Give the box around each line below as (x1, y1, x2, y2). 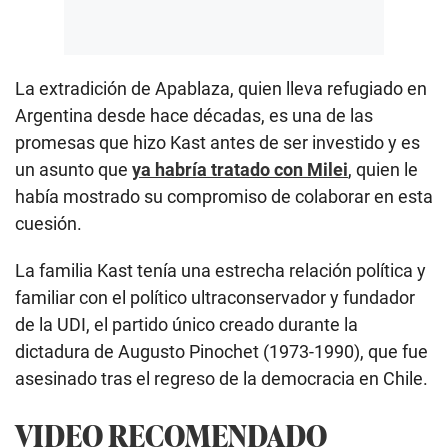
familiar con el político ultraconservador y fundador (15, 286, 415, 308)
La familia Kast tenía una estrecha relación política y (15, 259, 426, 281)
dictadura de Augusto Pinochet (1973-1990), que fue (15, 340, 428, 362)
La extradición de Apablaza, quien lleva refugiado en (15, 77, 427, 99)
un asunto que (15, 158, 132, 180)
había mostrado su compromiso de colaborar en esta (15, 185, 433, 207)
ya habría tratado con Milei (132, 158, 348, 180)
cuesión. (15, 212, 82, 234)
